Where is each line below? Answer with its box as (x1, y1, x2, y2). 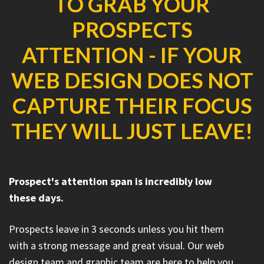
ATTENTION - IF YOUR (22, 41, 242, 68)
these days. (9, 190, 64, 204)
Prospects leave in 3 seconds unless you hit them (9, 222, 224, 236)
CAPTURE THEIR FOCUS (12, 92, 252, 118)
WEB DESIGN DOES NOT (11, 67, 253, 93)
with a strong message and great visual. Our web (9, 238, 224, 252)
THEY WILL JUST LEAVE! (11, 117, 253, 144)
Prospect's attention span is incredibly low (9, 174, 212, 188)
